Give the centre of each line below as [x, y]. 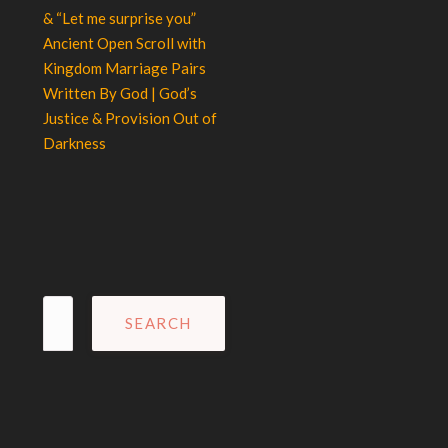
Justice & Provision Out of [129, 118]
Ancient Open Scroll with [124, 43]
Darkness [74, 143]
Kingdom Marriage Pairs [124, 68]
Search [64, 306]
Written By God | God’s [119, 93]
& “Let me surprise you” [119, 18]
